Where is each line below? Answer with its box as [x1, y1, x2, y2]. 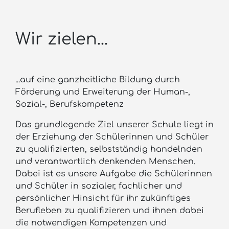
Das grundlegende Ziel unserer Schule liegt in [15, 120, 214, 129]
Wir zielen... [15, 30, 108, 48]
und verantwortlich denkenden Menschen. [15, 156, 195, 166]
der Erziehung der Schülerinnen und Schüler [15, 132, 209, 142]
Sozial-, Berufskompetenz [15, 99, 124, 109]
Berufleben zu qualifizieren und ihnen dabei [15, 205, 204, 215]
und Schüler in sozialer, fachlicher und [15, 181, 182, 191]
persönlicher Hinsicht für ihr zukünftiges [15, 193, 191, 203]
